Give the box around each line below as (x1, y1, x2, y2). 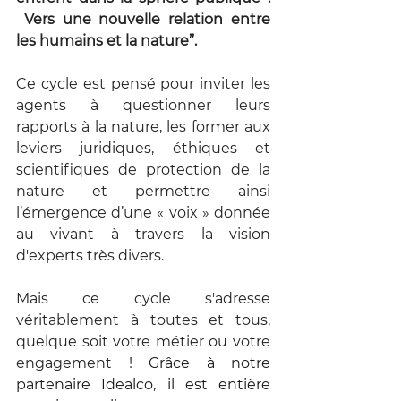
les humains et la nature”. (16, 31, 197, 49)
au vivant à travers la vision (16, 225, 270, 243)
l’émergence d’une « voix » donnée (16, 203, 270, 221)
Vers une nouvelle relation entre (16, 10, 270, 28)
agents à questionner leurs (16, 96, 270, 114)
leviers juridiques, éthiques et (16, 139, 270, 157)
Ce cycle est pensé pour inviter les (16, 74, 270, 92)
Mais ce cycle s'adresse (16, 289, 270, 307)
